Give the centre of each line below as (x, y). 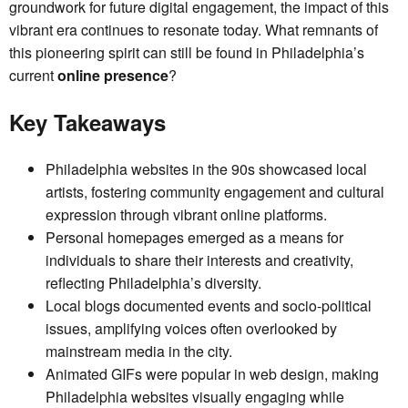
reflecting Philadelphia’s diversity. (153, 283)
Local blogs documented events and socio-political (209, 306)
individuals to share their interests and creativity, (199, 260)
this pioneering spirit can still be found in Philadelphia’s (187, 53)
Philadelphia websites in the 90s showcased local (206, 169)
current (33, 76)
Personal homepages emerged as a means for (194, 238)
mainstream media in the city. (139, 352)
